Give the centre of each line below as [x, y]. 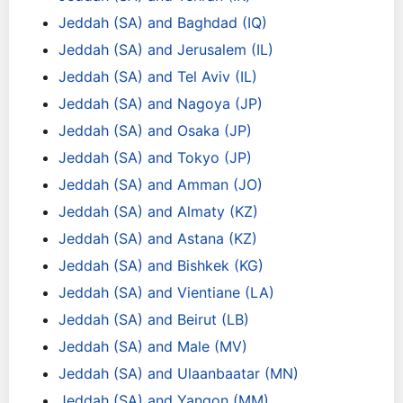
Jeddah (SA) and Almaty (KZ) [158, 211]
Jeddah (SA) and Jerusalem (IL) [166, 49]
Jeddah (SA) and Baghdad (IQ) [163, 22]
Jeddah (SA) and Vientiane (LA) [166, 292]
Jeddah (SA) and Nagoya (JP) [161, 103]
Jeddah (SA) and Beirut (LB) [154, 319]
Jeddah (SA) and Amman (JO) [161, 184]
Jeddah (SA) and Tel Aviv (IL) [158, 76]
